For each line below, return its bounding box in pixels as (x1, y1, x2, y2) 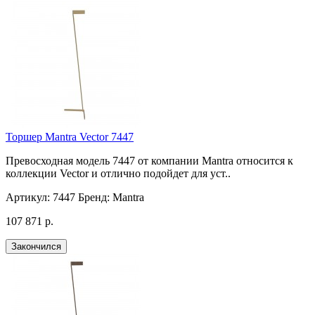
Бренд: (78, 191, 110, 204)
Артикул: (6, 191, 50, 204)
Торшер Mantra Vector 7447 (6, 131, 134, 143)
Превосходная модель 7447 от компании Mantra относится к (6, 155, 293, 167)
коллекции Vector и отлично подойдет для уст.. (6, 167, 231, 180)
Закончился (11, 241, 61, 252)
